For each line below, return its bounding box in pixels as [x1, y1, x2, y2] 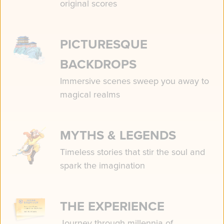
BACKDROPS [59, 54, 136, 73]
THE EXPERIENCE [59, 196, 164, 215]
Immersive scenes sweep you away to [59, 74, 209, 87]
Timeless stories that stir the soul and [59, 145, 205, 158]
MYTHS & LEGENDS [59, 125, 176, 144]
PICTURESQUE [59, 34, 147, 53]
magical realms [59, 88, 120, 101]
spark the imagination [59, 159, 145, 172]
